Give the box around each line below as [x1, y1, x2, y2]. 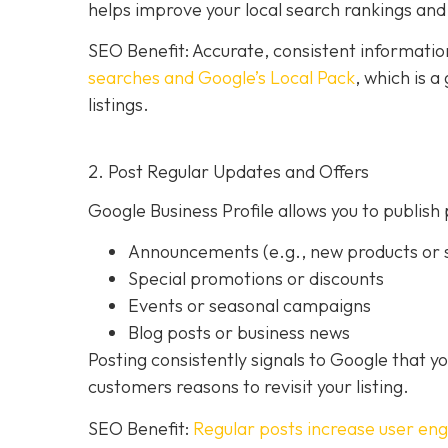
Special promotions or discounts [128, 267, 384, 291]
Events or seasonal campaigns [128, 294, 371, 318]
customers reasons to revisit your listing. [88, 375, 409, 399]
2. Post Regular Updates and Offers [88, 160, 369, 184]
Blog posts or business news [128, 321, 350, 345]
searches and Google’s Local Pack [88, 66, 355, 90]
